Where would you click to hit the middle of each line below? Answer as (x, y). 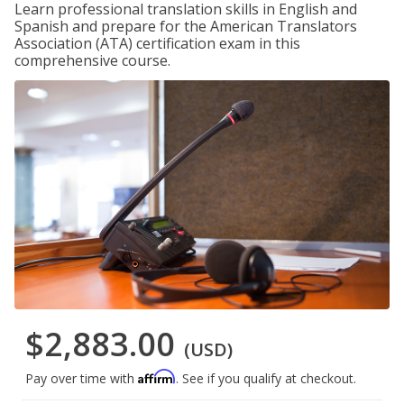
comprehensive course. (92, 60)
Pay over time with (82, 379)
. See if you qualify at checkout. (266, 379)
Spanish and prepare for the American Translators (186, 26)
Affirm (157, 377)
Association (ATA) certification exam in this (157, 43)
